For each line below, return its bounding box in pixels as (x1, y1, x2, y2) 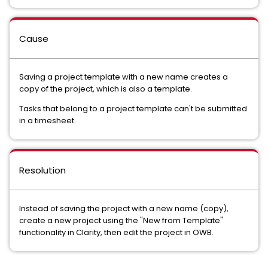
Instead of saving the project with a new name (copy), (19, 203, 229, 214)
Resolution (19, 164, 66, 176)
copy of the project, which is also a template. (19, 83, 192, 95)
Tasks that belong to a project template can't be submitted (19, 103, 247, 114)
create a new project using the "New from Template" (19, 215, 223, 226)
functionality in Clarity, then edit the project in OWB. (19, 227, 214, 238)
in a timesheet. (19, 115, 76, 126)
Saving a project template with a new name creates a (19, 71, 228, 83)
